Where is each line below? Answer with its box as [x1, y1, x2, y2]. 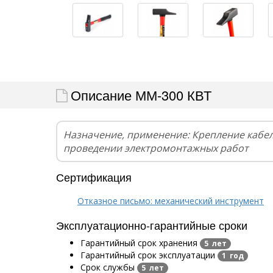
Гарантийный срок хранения [80, 236, 200, 249]
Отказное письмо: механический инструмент [77, 194, 264, 207]
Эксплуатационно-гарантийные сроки [56, 216, 247, 233]
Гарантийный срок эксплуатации [80, 249, 218, 261]
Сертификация [56, 168, 132, 185]
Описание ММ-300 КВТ [71, 85, 211, 104]
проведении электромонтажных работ [63, 141, 249, 155]
